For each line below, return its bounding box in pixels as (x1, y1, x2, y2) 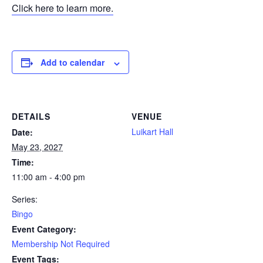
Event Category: (12, 223, 76, 235)
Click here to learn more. (12, 1, 113, 15)
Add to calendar (41, 56, 104, 69)
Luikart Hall (131, 126, 173, 138)
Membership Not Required (12, 238, 110, 250)
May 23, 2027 (12, 141, 63, 153)
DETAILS (12, 110, 50, 123)
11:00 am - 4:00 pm (12, 171, 85, 183)
